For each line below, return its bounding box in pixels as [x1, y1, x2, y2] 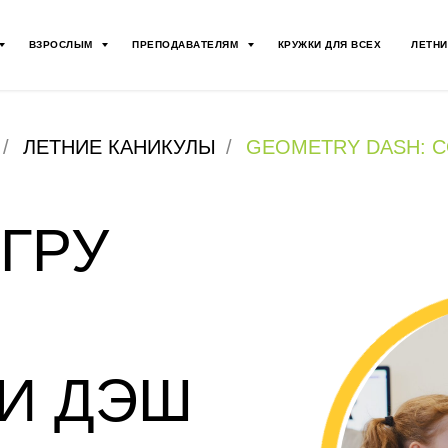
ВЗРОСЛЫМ [28, 39, 96, 50]
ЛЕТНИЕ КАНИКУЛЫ [23, 136, 216, 158]
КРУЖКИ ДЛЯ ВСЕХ [277, 39, 381, 50]
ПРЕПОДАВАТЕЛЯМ [132, 39, 242, 50]
